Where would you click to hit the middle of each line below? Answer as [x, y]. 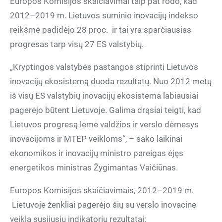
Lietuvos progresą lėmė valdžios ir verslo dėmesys [104, 124]
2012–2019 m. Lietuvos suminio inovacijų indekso [104, 15]
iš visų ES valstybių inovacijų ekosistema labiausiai [104, 96]
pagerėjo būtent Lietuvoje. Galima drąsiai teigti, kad [106, 110]
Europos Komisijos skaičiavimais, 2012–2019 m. [102, 190]
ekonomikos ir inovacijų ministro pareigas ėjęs [97, 153]
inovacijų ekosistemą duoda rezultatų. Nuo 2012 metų [111, 81]
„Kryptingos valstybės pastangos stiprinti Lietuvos [104, 67]
